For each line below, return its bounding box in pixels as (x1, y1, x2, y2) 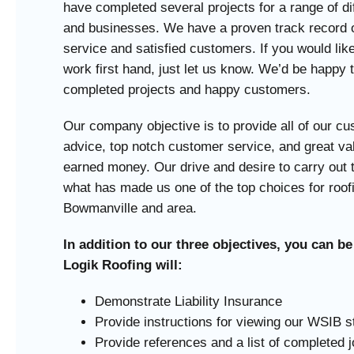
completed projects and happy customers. (63, 82, 311, 98)
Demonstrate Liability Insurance (95, 294, 282, 310)
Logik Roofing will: (63, 258, 183, 273)
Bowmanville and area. (63, 201, 197, 217)
